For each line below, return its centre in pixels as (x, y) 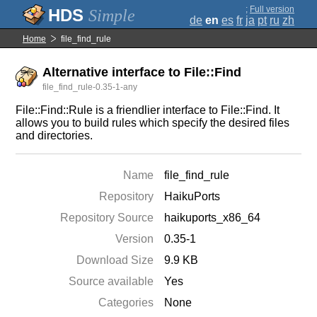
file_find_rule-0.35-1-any (90, 87)
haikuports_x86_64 (213, 218)
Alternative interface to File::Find (142, 72)
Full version (272, 9)
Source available (111, 281)
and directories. (54, 136)
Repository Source (107, 218)
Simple (112, 16)
